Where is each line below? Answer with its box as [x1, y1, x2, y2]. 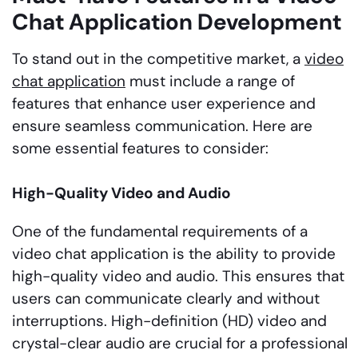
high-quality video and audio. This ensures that [12, 265, 344, 286]
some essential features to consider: [12, 137, 268, 158]
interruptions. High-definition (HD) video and [12, 310, 327, 331]
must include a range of [125, 70, 295, 91]
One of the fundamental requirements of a [12, 221, 308, 241]
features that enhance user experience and [12, 93, 316, 113]
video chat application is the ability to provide [12, 243, 336, 264]
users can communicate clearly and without [12, 288, 320, 308]
